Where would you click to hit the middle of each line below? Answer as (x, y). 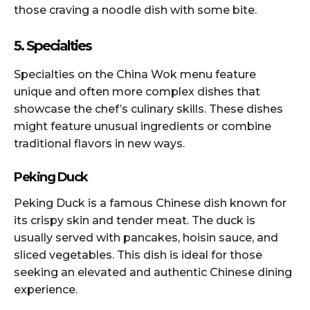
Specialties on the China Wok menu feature (135, 74)
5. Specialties (53, 45)
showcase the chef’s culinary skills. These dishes (148, 109)
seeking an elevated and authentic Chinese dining (153, 272)
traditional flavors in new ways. (99, 143)
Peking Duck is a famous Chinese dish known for (150, 203)
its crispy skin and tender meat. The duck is (135, 220)
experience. (46, 289)
